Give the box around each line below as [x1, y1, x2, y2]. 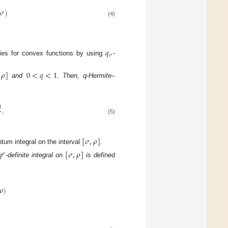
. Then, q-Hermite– [56, 72, 116, 80]
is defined [83, 151, 116, 159]
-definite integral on [6, 151, 66, 159]
